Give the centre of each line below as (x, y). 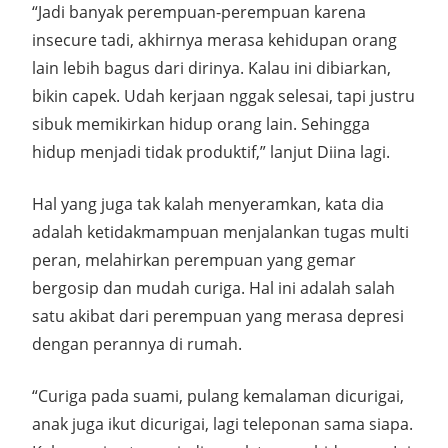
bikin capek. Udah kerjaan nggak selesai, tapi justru (223, 96)
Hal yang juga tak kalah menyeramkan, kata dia (208, 204)
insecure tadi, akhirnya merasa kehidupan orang (214, 40)
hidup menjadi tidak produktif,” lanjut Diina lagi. (211, 152)
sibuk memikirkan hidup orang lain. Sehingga (201, 124)
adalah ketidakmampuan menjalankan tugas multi (220, 232)
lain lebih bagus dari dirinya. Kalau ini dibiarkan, (211, 68)
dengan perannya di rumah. (137, 344)
